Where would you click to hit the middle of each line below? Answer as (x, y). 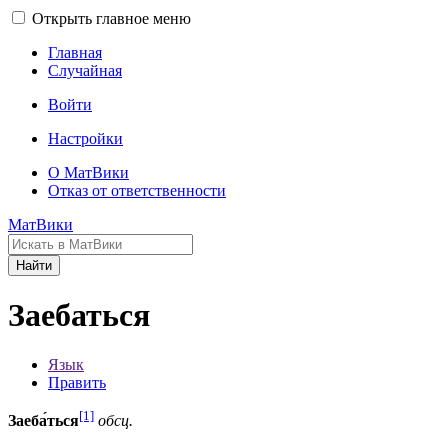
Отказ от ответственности (137, 190)
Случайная (85, 70)
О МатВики (88, 172)
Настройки (85, 138)
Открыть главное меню (111, 18)
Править (77, 382)
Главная (75, 52)
